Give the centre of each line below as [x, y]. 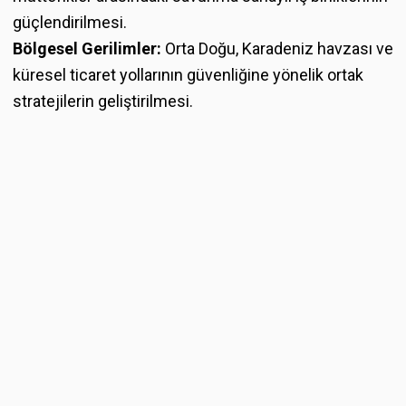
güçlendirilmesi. [70, 23]
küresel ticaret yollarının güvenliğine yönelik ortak [188, 75]
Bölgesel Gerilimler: [87, 49]
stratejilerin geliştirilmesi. [103, 101]
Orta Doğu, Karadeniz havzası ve [277, 49]
